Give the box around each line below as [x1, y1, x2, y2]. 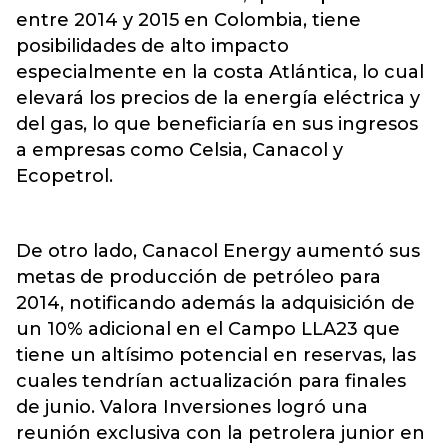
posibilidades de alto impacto [16, 35, 289, 57]
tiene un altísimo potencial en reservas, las [16, 344, 416, 366]
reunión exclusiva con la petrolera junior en [16, 422, 425, 444]
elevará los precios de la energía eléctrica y [16, 87, 420, 109]
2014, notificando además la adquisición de [16, 292, 415, 314]
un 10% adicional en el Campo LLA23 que [16, 318, 400, 340]
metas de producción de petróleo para [16, 266, 381, 288]
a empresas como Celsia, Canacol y [16, 139, 343, 161]
